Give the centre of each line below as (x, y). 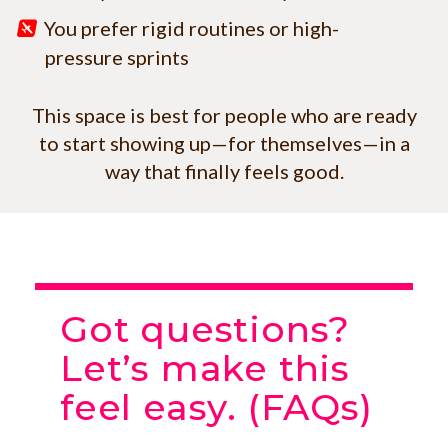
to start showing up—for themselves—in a (224, 143)
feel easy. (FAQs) (216, 407)
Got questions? (205, 329)
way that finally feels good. (224, 171)
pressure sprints (117, 57)
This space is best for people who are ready (224, 115)
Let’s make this (205, 368)
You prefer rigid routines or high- (191, 28)
